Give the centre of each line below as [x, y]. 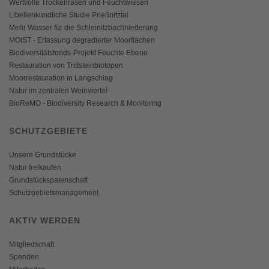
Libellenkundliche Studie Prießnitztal [69, 15]
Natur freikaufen [35, 167]
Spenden [24, 257]
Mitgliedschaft [32, 244]
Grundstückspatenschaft [48, 180]
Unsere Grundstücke [43, 155]
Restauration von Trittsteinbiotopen [66, 65]
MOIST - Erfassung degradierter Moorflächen [82, 40]
